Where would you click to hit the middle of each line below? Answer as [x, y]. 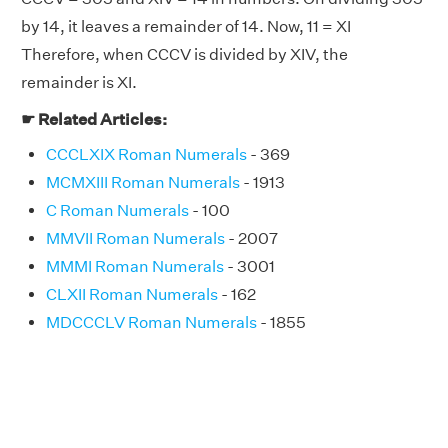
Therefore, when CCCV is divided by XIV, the [184, 55]
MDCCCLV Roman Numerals [151, 323]
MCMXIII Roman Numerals [143, 183]
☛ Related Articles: [94, 120]
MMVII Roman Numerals [135, 239]
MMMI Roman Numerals [135, 267]
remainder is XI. [79, 83]
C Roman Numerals [117, 211]
